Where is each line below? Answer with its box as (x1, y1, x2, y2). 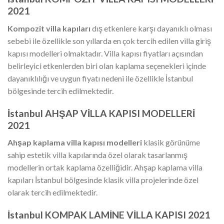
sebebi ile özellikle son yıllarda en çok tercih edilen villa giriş (7, 35, 211, 45)
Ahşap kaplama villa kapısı (7, 137, 105, 147)
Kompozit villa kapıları (7, 23, 90, 33)
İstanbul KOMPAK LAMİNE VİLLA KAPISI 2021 (7, 208, 210, 220)
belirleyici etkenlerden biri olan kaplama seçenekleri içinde (7, 60, 206, 70)
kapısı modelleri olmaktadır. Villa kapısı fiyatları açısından (7, 48, 203, 58)
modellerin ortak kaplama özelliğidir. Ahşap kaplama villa (7, 162, 202, 172)
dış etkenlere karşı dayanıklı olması (90, 23, 212, 33)
